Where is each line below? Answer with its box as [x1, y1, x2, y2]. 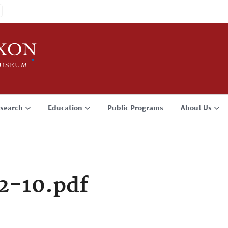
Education [48, 103, 82, 112]
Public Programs [107, 103, 163, 112]
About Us [181, 103, 212, 112]
